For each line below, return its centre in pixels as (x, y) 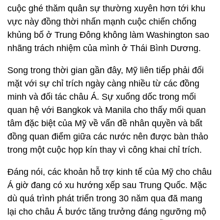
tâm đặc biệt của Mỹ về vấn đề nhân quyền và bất (105, 123)
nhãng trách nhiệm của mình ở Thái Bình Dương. (105, 48)
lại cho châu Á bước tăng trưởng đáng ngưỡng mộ (107, 212)
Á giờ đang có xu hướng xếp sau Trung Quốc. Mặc (107, 185)
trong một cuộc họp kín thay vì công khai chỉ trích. (106, 150)
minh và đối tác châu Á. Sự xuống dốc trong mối (102, 97)
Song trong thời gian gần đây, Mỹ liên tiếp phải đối (106, 70)
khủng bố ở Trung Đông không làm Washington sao (108, 35)
